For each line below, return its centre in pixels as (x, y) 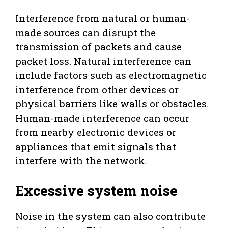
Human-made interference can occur (102, 118)
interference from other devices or (97, 90)
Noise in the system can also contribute (110, 216)
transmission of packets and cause (98, 47)
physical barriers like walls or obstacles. (112, 104)
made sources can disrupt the (85, 33)
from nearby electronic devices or (96, 132)
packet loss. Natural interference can (103, 61)
